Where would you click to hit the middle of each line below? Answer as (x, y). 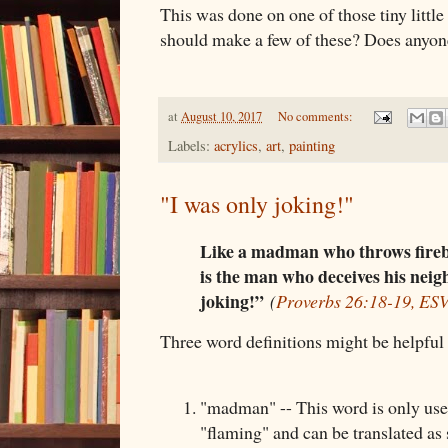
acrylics (236, 146)
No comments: (316, 116)
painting (312, 146)
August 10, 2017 (221, 116)
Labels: (191, 146)
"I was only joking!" (257, 204)
